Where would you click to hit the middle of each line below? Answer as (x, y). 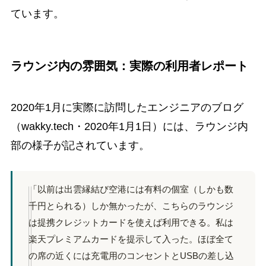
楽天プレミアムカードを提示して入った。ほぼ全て (131, 239)
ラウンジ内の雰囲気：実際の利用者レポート (129, 66)
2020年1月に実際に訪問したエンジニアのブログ (127, 107)
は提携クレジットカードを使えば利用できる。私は (131, 223)
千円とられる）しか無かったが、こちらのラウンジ (131, 206)
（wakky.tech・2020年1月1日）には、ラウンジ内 (129, 126)
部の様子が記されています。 (80, 145)
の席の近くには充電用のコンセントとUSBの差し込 (131, 256)
